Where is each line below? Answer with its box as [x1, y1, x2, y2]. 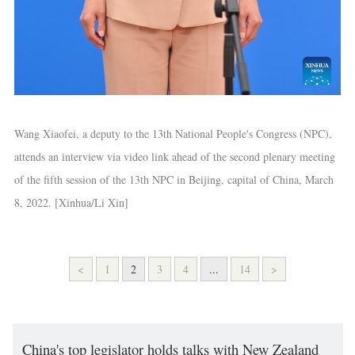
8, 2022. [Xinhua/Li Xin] [13, 195, 128, 211]
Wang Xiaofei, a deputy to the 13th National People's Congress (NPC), [13, 126, 332, 142]
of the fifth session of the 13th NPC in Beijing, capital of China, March [13, 172, 334, 188]
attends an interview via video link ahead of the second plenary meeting [13, 149, 335, 165]
